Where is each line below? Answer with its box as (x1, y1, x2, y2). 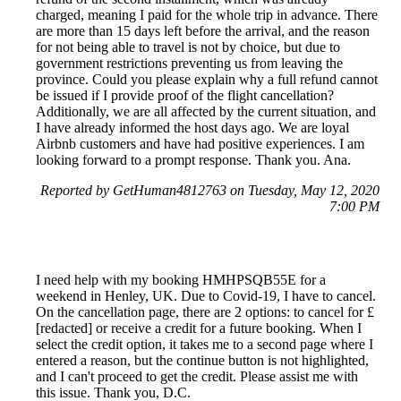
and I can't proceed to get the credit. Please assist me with (36, 369, 358, 385)
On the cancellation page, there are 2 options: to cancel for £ (36, 304, 374, 320)
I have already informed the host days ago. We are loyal (36, 120, 349, 136)
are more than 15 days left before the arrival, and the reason (36, 23, 370, 39)
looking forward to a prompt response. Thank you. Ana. (36, 152, 351, 168)
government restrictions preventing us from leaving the (36, 55, 343, 72)
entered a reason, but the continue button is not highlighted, (36, 353, 369, 369)
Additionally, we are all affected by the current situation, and (36, 104, 376, 120)
